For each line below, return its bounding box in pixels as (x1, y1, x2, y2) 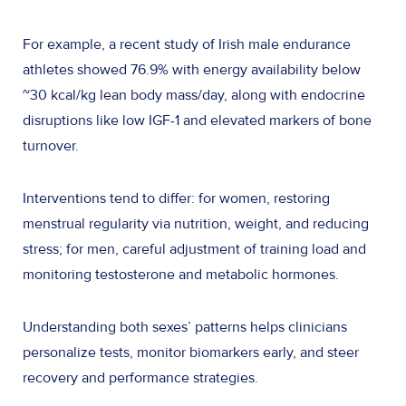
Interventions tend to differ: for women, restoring (23, 188, 330, 208)
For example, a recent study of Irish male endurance (23, 34, 351, 53)
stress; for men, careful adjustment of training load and (23, 239, 366, 258)
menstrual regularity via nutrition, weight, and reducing (23, 214, 369, 233)
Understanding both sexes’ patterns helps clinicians (23, 317, 347, 336)
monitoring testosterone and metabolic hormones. (23, 265, 346, 284)
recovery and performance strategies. (23, 368, 262, 387)
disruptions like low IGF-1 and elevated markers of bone (23, 111, 372, 130)
